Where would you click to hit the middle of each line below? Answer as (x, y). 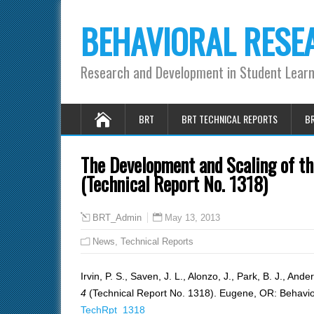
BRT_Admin (117, 218)
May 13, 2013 (192, 218)
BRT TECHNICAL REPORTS (230, 119)
